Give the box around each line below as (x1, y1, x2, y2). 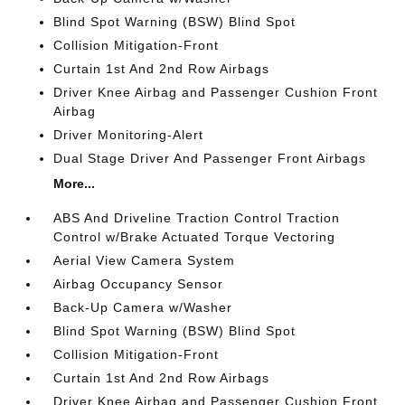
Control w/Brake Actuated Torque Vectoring (53, 230, 336, 244)
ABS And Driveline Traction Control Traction (53, 211, 341, 225)
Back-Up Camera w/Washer (53, 300, 233, 315)
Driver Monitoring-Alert (53, 127, 204, 142)
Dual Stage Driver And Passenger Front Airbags (53, 151, 367, 165)
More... (53, 176, 96, 191)
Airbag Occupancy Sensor (53, 277, 224, 291)
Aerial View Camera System (53, 253, 236, 268)
